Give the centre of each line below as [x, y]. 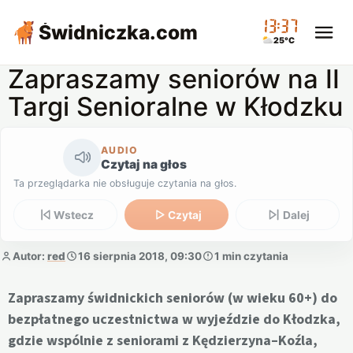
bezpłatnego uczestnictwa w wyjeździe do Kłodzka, [174, 320]
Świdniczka [95, 32]
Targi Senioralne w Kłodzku [176, 106]
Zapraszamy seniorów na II [174, 79]
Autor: [30, 256]
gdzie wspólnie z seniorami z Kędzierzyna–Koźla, [163, 341]
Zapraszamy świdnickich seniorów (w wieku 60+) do [173, 299]
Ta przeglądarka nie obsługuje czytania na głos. [125, 183]
